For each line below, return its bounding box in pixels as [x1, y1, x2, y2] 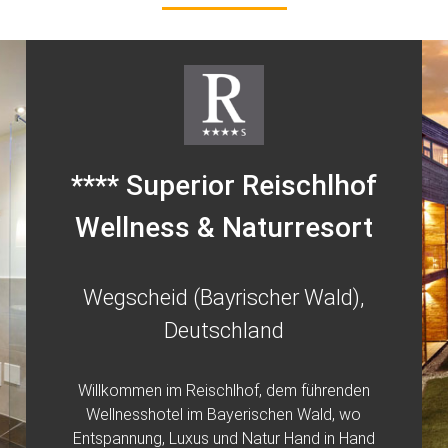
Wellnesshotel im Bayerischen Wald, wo [86, 405, 362, 424]
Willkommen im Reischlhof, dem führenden [77, 381, 370, 400]
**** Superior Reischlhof [70, 169, 377, 202]
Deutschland [163, 318, 284, 343]
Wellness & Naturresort [74, 211, 373, 244]
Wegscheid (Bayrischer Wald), [83, 285, 365, 310]
